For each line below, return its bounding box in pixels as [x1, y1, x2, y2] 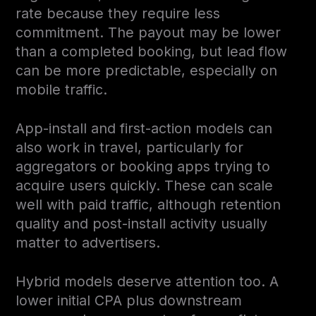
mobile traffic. [16, 80, 108, 98]
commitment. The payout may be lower [16, 23, 281, 41]
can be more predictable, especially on [16, 61, 278, 79]
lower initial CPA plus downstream [16, 291, 243, 309]
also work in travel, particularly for [16, 138, 244, 156]
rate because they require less [16, 4, 221, 22]
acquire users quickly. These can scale [16, 176, 274, 194]
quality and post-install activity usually [16, 214, 268, 232]
